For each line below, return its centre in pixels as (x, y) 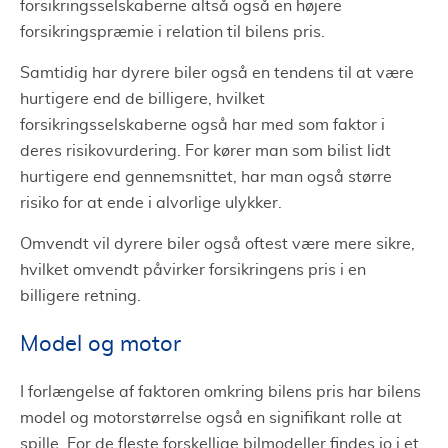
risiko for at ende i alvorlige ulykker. (151, 202)
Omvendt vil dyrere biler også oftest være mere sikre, (217, 243)
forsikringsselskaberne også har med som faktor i (202, 124)
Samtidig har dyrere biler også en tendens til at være (217, 72)
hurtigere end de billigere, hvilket (142, 98)
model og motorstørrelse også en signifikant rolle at (211, 417)
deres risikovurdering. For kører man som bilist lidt (205, 150)
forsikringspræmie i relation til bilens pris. (172, 31)
